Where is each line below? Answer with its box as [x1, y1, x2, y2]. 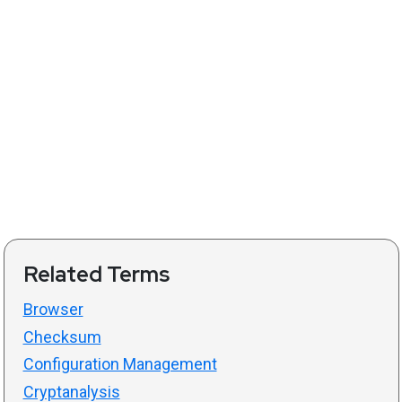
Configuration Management [22, 354, 217, 374]
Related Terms [22, 260, 170, 289]
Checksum [22, 327, 101, 346]
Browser [22, 300, 83, 319]
